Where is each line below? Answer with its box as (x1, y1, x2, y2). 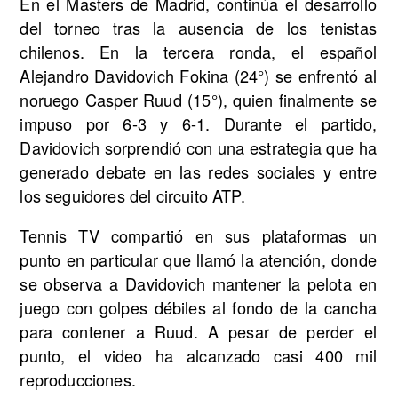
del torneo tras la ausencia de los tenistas (20, 15, 377, 39)
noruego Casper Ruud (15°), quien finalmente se (20, 87, 377, 111)
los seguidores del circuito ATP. (20, 183, 245, 207)
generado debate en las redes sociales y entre (20, 159, 377, 183)
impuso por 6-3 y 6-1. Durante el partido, (20, 111, 377, 135)
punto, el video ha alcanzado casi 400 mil (20, 344, 377, 368)
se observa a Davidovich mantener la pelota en (20, 272, 377, 296)
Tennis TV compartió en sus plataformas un (20, 224, 377, 248)
